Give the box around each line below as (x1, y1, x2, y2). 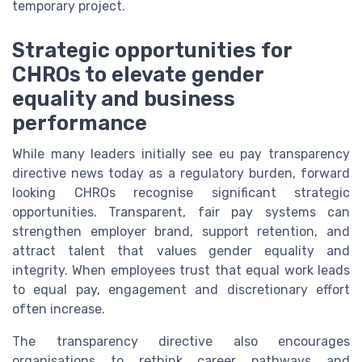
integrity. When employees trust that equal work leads (12, 262, 350, 278)
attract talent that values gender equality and (12, 242, 350, 259)
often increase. (12, 301, 105, 317)
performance (12, 110, 147, 135)
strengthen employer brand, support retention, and (12, 223, 350, 239)
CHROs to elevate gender (12, 61, 263, 86)
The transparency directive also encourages (12, 333, 350, 349)
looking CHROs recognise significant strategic (12, 184, 350, 200)
